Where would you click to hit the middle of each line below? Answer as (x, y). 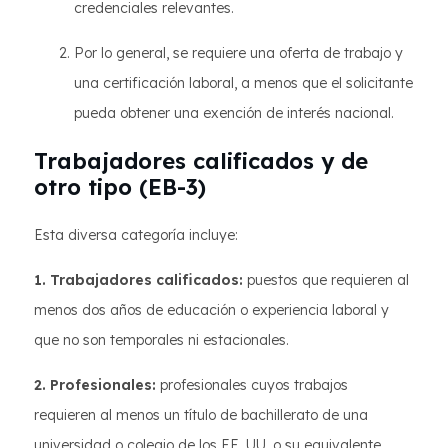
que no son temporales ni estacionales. (161, 340)
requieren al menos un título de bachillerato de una (201, 415)
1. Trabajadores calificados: (138, 280)
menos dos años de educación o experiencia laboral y (211, 310)
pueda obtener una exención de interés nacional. (234, 113)
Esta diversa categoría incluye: (136, 235)
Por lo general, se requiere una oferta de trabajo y (238, 53)
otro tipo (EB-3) (120, 187)
